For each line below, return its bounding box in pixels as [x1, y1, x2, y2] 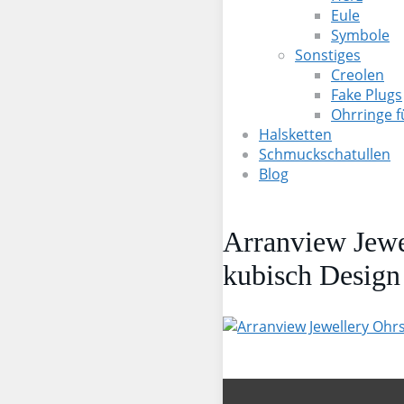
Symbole [331, 25, 390, 45]
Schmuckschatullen [259, 144, 390, 164]
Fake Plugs [331, 85, 402, 105]
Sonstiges [295, 45, 361, 65]
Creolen [331, 65, 384, 85]
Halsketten [259, 124, 332, 144]
